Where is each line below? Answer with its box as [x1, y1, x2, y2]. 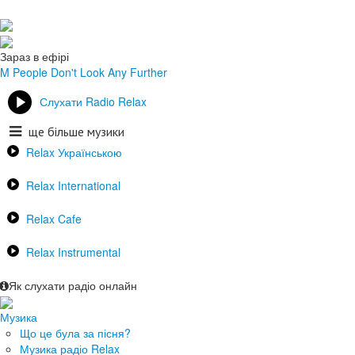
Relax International [26, 177, 120, 193]
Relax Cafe [26, 210, 82, 227]
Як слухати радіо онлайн [9, 277, 137, 293]
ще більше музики [29, 123, 124, 139]
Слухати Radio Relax [40, 93, 147, 109]
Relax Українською [26, 143, 122, 160]
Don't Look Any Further [51, 63, 167, 80]
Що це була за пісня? [20, 324, 131, 341]
